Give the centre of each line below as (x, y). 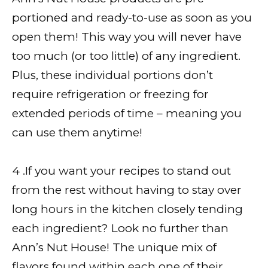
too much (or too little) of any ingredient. (126, 56)
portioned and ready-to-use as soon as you (132, 17)
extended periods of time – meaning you (127, 113)
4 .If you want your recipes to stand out (121, 170)
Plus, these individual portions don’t (112, 75)
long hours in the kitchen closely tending (127, 209)
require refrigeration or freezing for (110, 94)
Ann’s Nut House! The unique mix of (114, 247)
